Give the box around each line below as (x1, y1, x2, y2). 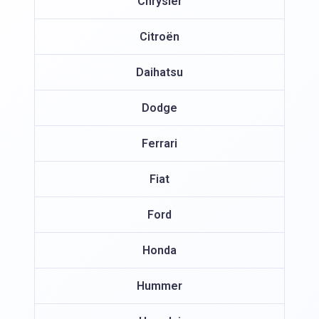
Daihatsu (136, 65, 183, 79)
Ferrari (142, 136, 177, 150)
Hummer (137, 278, 182, 293)
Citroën (140, 29, 179, 43)
